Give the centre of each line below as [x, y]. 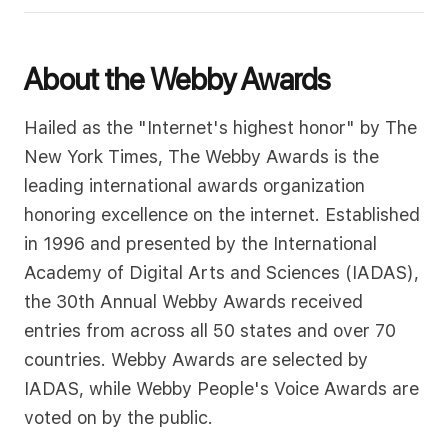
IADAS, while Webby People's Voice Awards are [221, 388]
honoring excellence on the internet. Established [222, 214]
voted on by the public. [118, 417]
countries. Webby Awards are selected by [196, 359]
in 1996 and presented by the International [200, 243]
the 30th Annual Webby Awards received [193, 301]
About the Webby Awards [177, 79]
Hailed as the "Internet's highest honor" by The [220, 127]
